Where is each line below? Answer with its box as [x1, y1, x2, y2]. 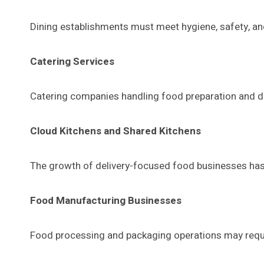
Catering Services [30, 54, 114, 69]
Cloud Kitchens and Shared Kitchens [30, 123, 201, 138]
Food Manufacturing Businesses [30, 193, 181, 208]
